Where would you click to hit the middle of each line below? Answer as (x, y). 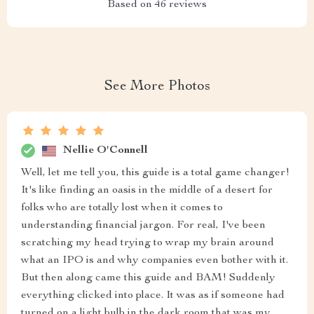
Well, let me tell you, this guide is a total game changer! (155, 173)
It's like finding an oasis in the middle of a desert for (147, 191)
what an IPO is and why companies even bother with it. (155, 261)
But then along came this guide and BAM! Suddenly (148, 278)
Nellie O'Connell (105, 150)
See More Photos (157, 87)
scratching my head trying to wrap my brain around (148, 243)
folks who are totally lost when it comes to (122, 208)
